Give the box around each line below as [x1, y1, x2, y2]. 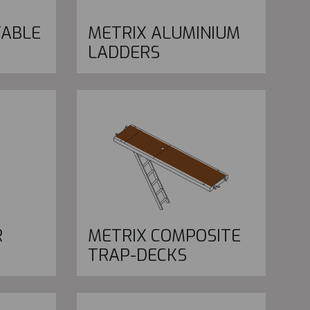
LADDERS [87, 42, 160, 64]
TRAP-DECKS [87, 244, 187, 267]
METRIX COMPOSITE [87, 225, 241, 248]
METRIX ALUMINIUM [87, 22, 240, 45]
